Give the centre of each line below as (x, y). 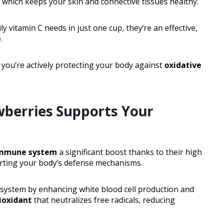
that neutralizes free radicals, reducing (103, 200)
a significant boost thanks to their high (130, 152)
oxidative (183, 65)
